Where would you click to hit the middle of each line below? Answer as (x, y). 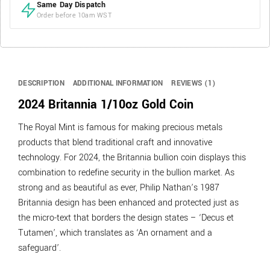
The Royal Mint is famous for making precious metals (120, 128)
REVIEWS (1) (194, 83)
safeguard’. (39, 248)
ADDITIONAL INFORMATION (118, 83)
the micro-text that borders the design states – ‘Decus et (126, 218)
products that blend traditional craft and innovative (115, 143)
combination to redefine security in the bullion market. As (126, 173)
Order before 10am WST (74, 15)
